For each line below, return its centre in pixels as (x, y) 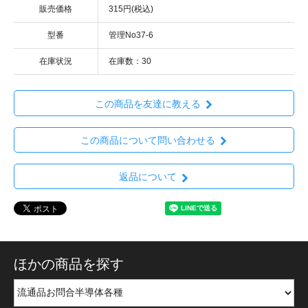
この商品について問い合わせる (147, 141)
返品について (147, 177)
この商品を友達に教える (147, 103)
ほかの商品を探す (69, 264)
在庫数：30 (130, 62)
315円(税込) (131, 9)
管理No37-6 (131, 35)
